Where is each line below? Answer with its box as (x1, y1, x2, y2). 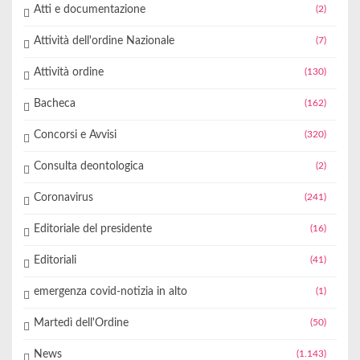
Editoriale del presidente (33, 223, 152, 235)
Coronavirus (33, 192, 93, 204)
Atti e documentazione (33, 4, 145, 16)
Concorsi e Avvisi (33, 129, 117, 141)
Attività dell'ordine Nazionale (33, 35, 174, 47)
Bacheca (33, 98, 76, 110)
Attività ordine (33, 67, 104, 79)
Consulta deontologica (33, 161, 144, 173)
